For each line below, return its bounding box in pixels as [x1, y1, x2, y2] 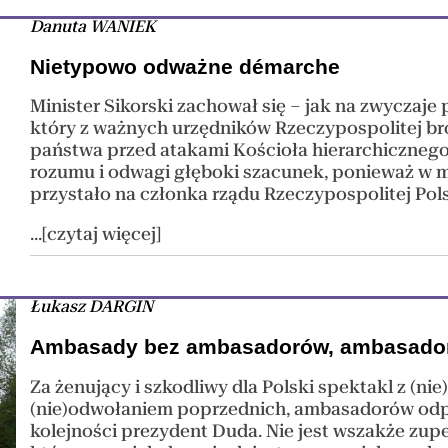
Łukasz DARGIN [30, 297, 154, 317]
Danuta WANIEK [30, 17, 157, 37]
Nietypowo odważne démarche [30, 54, 341, 78]
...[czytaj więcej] [30, 224, 162, 245]
